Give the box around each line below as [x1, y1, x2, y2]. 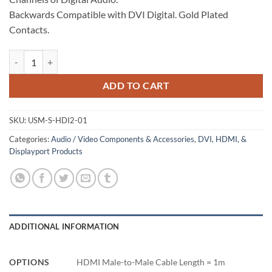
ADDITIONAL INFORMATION [9, 222, 120, 232]
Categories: [9, 134, 51, 144]
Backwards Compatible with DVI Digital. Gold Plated [9, 8, 228, 21]
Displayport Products [9, 146, 83, 157]
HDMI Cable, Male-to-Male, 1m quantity [8, 51, 159, 62]
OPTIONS [9, 257, 50, 268]
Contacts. [9, 24, 49, 36]
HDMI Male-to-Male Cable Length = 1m [76, 257, 226, 268]
